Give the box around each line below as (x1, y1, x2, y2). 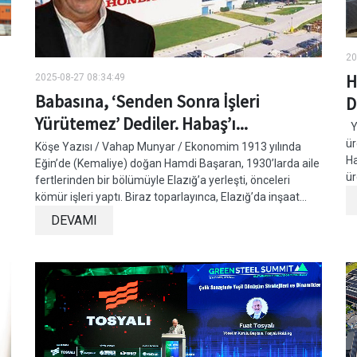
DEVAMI (51, 213, 97, 229)
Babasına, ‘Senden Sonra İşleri (35, 90, 259, 113)
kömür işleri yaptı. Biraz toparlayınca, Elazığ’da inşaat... (35, 190, 307, 204)
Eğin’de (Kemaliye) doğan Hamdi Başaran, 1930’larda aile (35, 157, 320, 171)
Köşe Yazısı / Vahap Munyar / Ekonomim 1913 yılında (35, 140, 301, 154)
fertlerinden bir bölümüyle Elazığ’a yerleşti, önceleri (35, 174, 290, 187)
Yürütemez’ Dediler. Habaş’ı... (35, 112, 248, 135)
